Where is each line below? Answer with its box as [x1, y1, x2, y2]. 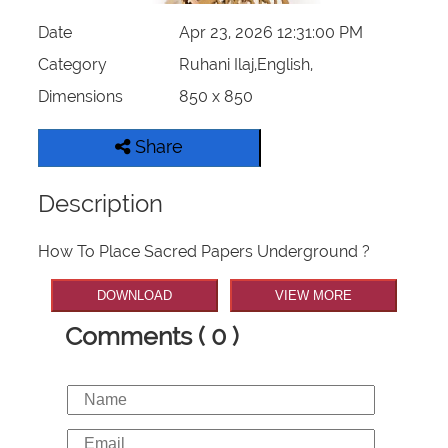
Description [38, 189, 164, 219]
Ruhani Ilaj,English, [178, 55, 313, 75]
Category [38, 55, 108, 75]
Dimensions [38, 87, 124, 107]
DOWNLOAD [97, 288, 173, 304]
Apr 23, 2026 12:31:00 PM [178, 23, 363, 43]
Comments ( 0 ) [65, 320, 239, 351]
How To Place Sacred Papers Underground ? [38, 242, 371, 262]
